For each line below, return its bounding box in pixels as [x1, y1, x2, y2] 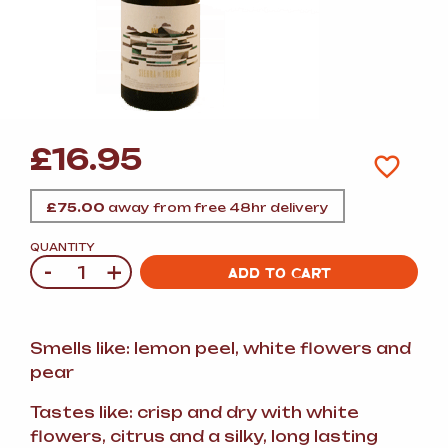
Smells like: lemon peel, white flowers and [30, 339, 411, 358]
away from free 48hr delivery [105, 200, 329, 215]
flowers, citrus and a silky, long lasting [30, 427, 378, 446]
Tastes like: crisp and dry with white [30, 403, 359, 422]
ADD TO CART [227, 264, 331, 280]
